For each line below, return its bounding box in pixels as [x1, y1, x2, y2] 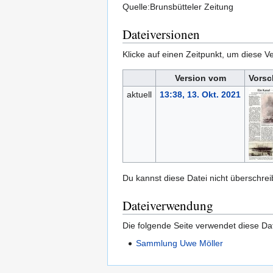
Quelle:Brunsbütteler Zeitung [122, 2, 233, 12]
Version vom [174, 73, 226, 83]
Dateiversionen [122, 26, 200, 43]
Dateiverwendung [122, 197, 213, 214]
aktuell [126, 90, 152, 100]
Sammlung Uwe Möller [136, 238, 224, 249]
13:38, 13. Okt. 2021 [159, 90, 241, 100]
